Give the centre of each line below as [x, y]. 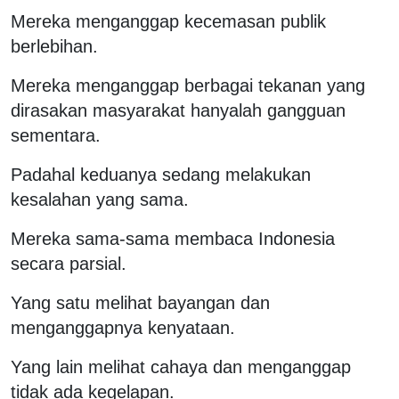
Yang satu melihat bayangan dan [140, 302]
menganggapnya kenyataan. [123, 327]
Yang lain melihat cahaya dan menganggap [181, 366]
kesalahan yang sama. [100, 199]
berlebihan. [54, 46]
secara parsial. [69, 263]
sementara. [56, 135]
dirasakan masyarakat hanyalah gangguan [178, 110]
